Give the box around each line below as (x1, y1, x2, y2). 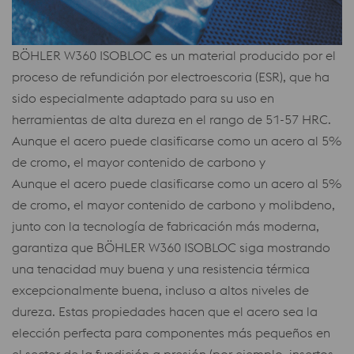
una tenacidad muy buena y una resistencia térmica (12, 261, 310, 277)
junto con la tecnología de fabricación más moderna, (12, 218, 319, 235)
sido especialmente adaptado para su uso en (12, 90, 274, 107)
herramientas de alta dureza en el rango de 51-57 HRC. (12, 111, 331, 128)
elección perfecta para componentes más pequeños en (12, 325, 330, 341)
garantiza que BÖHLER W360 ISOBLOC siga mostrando (12, 239, 330, 256)
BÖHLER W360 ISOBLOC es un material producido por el (12, 47, 336, 64)
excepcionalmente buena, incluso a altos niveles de (12, 282, 309, 299)
